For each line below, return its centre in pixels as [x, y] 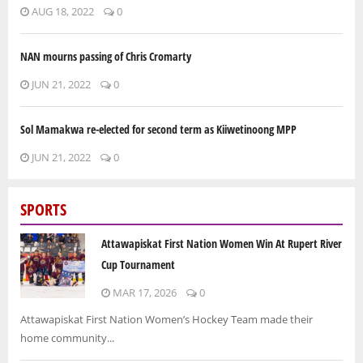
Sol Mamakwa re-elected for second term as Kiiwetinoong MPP [158, 130]
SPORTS [43, 210]
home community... [67, 337]
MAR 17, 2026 [143, 292]
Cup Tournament [138, 264]
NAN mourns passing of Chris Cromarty [106, 57]
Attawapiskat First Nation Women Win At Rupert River [222, 243]
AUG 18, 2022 [62, 12]
